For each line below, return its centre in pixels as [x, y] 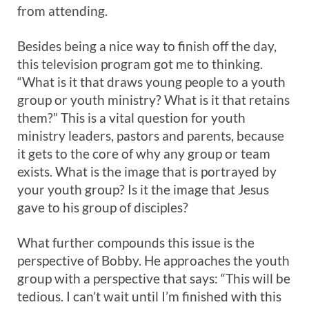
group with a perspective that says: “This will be [154, 278]
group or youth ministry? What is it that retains [153, 100]
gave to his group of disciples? [103, 207]
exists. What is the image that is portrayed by [147, 171]
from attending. [62, 11]
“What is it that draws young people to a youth [151, 82]
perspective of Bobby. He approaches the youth [153, 260]
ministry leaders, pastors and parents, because [151, 136]
